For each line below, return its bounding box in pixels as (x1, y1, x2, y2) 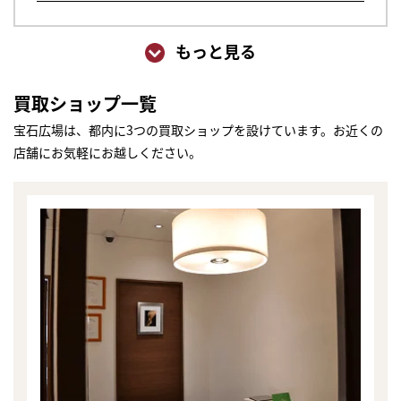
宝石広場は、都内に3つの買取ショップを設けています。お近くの (13, 121, 383, 140)
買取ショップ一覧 (13, 90, 157, 117)
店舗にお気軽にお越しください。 (13, 143, 201, 162)
